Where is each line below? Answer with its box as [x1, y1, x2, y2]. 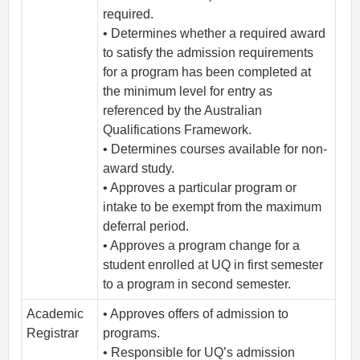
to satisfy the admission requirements [103, 46, 314, 60]
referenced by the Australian [103, 104, 263, 118]
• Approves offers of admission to [103, 307, 289, 321]
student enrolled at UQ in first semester [103, 258, 324, 272]
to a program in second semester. [103, 277, 292, 292]
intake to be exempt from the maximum [103, 200, 322, 215]
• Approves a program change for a [103, 239, 301, 253]
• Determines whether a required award [103, 27, 326, 41]
